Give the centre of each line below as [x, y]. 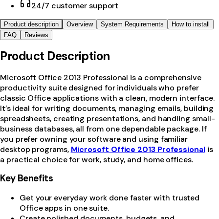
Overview [80, 24]
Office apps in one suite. [64, 208]
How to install [191, 24]
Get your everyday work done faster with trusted [110, 198]
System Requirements [132, 24]
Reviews [36, 35]
